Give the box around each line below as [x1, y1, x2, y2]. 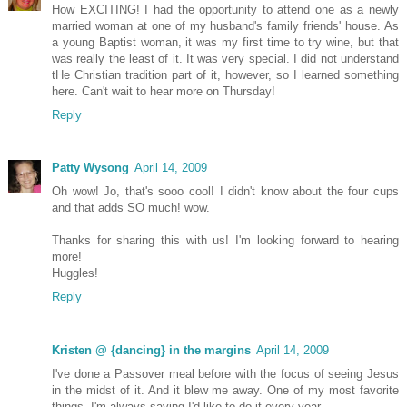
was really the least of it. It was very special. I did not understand [52, 52, 399, 66]
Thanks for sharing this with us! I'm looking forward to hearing [52, 233, 399, 248]
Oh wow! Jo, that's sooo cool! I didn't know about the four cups [52, 184, 399, 199]
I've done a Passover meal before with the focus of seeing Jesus [52, 366, 399, 381]
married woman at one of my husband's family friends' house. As [52, 19, 399, 34]
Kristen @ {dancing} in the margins [52, 342, 251, 357]
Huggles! [52, 266, 98, 281]
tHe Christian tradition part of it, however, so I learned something [52, 68, 399, 83]
